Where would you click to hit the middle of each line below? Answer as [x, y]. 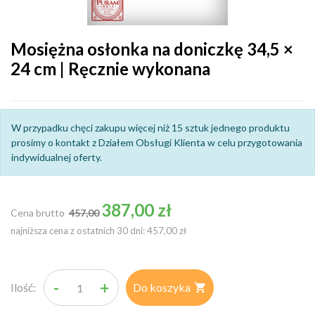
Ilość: [23, 287]
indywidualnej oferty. [57, 157]
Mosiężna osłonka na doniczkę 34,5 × [152, 49]
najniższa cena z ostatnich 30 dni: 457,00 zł [98, 231]
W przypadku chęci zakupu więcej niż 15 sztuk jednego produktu [150, 128]
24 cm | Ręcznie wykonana [110, 69]
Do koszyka [162, 287]
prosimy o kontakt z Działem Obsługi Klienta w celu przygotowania [157, 142]
